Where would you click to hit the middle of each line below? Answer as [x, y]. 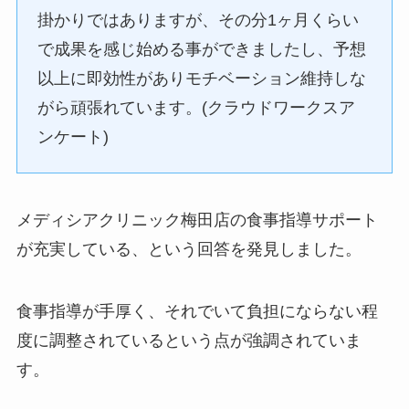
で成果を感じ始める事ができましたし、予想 [202, 50]
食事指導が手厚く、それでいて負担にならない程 [197, 312]
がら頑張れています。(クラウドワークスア [197, 108]
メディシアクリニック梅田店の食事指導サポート [197, 220]
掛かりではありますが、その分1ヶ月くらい [199, 21]
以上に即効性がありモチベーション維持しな [202, 79]
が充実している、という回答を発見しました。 [193, 250]
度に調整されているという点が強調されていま [189, 341]
